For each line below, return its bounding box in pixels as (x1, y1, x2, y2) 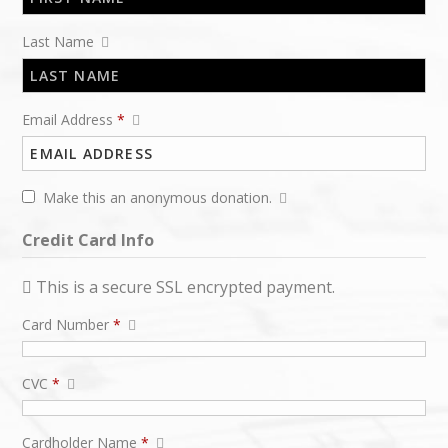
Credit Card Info (22, 229, 155, 252)
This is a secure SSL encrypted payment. (36, 276, 336, 299)
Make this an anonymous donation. (42, 188, 276, 208)
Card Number (22, 315, 114, 335)
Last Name (22, 32, 99, 52)
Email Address (22, 110, 118, 130)
